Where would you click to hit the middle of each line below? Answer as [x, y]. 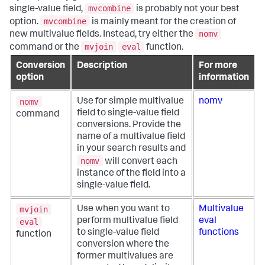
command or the [45, 48]
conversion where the [123, 245]
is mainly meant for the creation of [163, 22]
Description [102, 67]
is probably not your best [187, 10]
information [224, 78]
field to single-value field [128, 114]
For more [218, 67]
